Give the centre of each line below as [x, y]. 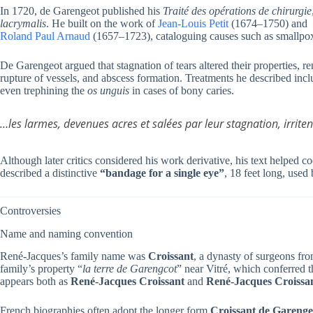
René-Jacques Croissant [128, 282]
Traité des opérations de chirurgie [237, 10]
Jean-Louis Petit [193, 23]
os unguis [108, 90]
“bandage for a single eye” [162, 173]
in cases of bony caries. [182, 90]
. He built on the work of [102, 23]
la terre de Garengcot [130, 269]
